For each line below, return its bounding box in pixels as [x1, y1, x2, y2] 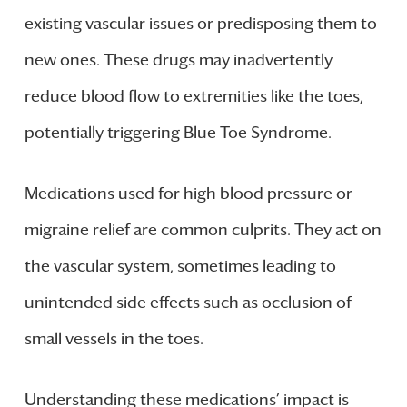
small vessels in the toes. [24, 328, 203, 349]
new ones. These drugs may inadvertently [24, 49, 333, 70]
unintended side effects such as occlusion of [24, 292, 352, 313]
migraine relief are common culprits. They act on [24, 219, 382, 240]
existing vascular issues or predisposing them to [24, 13, 377, 34]
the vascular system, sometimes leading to [24, 255, 336, 276]
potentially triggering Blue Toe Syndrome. [24, 122, 332, 143]
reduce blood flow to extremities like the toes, [24, 85, 363, 106]
